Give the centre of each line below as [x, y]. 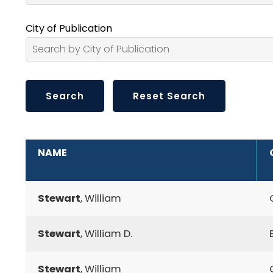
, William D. [106, 233]
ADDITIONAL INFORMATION [93, 146]
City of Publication [69, 28]
